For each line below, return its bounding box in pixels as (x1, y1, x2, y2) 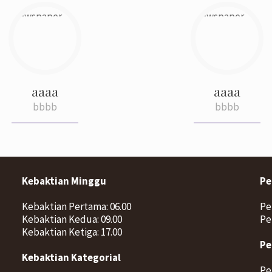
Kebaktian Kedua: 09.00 (21, 212, 122, 226)
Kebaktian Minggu (21, 174, 106, 188)
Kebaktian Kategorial (21, 251, 121, 264)
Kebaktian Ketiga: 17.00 (21, 225, 122, 239)
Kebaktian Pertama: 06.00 (21, 200, 131, 213)
